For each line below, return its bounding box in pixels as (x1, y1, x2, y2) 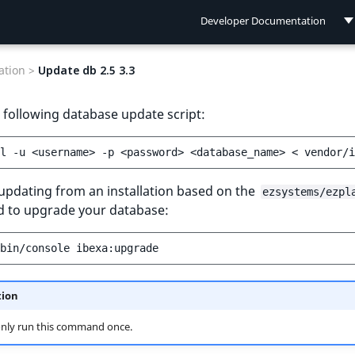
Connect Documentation (211, 115, 327, 129)
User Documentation (211, 82, 310, 96)
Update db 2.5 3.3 (38, 63, 135, 78)
